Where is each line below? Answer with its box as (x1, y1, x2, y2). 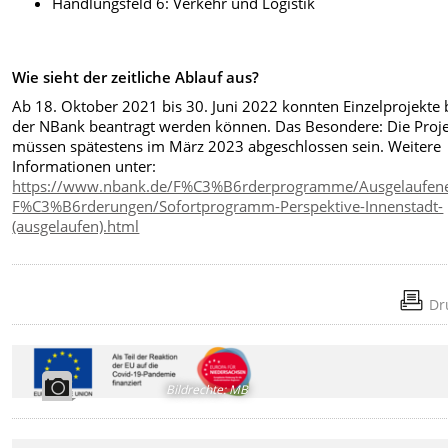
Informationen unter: (12, 155, 157, 176)
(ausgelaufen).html (12, 215, 140, 236)
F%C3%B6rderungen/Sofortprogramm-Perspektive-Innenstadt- (12, 195, 444, 216)
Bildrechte (166, 380, 224, 398)
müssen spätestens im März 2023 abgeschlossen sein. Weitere (12, 135, 442, 156)
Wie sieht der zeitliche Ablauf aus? (12, 67, 260, 88)
